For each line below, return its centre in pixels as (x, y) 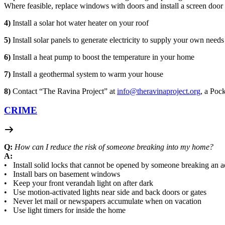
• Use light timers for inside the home (65, 210)
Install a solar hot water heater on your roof (81, 23)
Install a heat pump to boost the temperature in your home (103, 57)
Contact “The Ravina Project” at (64, 91)
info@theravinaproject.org (159, 91)
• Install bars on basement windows (62, 174)
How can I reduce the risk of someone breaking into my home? (114, 147)
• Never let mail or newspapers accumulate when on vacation (103, 201)
